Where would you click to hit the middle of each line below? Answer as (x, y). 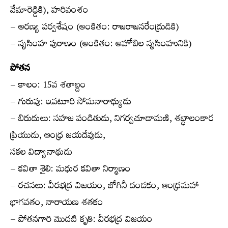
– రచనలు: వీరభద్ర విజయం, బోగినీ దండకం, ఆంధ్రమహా (105, 187)
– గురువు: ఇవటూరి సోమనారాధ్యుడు (71, 103)
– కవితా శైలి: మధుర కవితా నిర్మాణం (70, 170)
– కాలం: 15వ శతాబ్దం (48, 86)
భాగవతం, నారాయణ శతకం (57, 204)
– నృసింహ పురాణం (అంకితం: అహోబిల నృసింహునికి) (101, 45)
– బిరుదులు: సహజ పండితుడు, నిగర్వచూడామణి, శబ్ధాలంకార (112, 120)
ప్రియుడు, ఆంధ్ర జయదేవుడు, (58, 137)
